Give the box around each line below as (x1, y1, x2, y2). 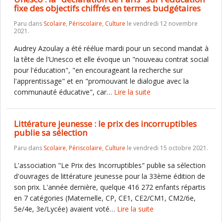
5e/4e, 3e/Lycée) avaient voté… (14, 204, 117, 214)
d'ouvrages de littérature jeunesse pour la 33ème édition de (14, 171, 205, 181)
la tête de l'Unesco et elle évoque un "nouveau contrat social (14, 55, 209, 64)
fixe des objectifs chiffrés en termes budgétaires (14, 2, 201, 14)
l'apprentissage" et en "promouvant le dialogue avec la (14, 76, 189, 86)
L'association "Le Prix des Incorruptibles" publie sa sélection (14, 161, 206, 170)
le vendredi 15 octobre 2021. (125, 144, 208, 152)
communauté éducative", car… (14, 87, 114, 97)
